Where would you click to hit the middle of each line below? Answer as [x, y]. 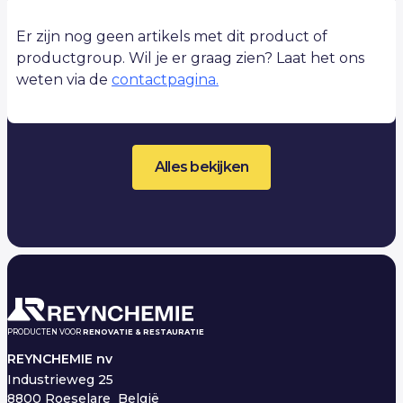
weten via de [64, 79]
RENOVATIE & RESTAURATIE [143, 332]
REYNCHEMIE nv [60, 358]
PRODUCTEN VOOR [45, 332]
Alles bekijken [201, 166]
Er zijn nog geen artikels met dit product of [172, 36]
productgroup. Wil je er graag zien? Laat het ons [190, 58]
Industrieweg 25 [64, 379]
